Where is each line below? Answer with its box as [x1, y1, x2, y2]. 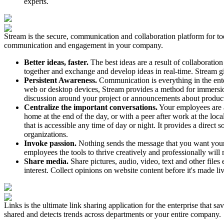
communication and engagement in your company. [4, 40, 163, 49]
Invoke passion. [24, 138, 76, 147]
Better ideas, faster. [24, 57, 88, 66]
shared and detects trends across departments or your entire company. [4, 209, 221, 218]
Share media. [24, 156, 68, 165]
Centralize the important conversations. [24, 102, 157, 111]
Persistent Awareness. [24, 75, 97, 84]
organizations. [24, 129, 68, 138]
